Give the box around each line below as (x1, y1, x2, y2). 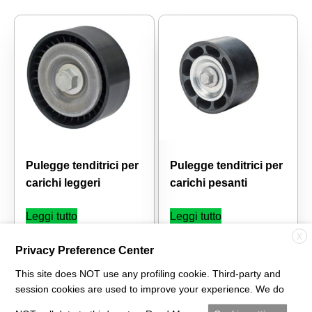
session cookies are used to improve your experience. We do (15, 283, 284, 295)
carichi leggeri (26, 177, 100, 189)
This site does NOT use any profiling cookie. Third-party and (15, 268, 281, 280)
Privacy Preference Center (15, 244, 154, 257)
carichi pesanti (169, 177, 247, 189)
